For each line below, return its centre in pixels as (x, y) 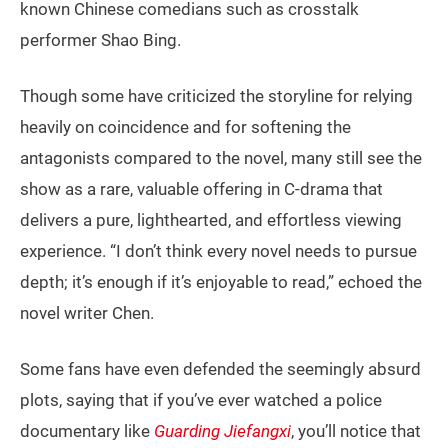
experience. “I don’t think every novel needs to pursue (218, 250)
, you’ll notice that (356, 430)
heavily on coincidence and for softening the (185, 126)
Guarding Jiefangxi (222, 430)
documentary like (87, 430)
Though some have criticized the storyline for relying (216, 95)
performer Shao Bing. (100, 39)
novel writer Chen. (87, 312)
